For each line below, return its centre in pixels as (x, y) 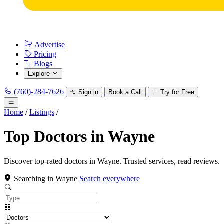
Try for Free (177, 92)
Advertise (50, 45)
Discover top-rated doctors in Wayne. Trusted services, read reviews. (112, 161)
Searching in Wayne (46, 178)
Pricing (45, 54)
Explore (39, 74)
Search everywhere (110, 178)
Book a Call (125, 92)
